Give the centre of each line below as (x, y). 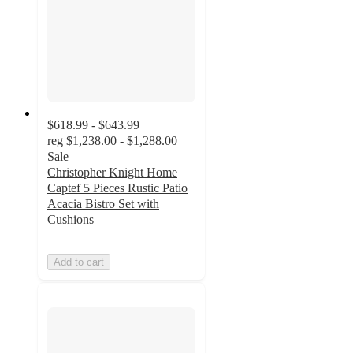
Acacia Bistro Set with (103, 204)
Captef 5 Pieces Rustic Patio (117, 188)
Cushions (71, 219)
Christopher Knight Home (112, 172)
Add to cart (79, 262)
